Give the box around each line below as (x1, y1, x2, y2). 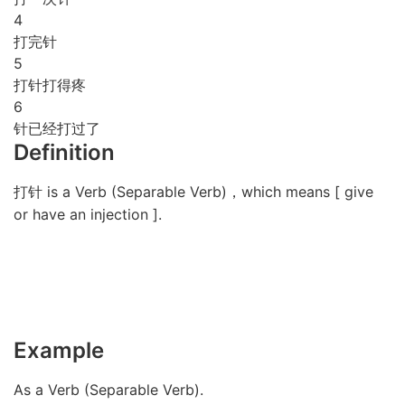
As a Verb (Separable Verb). (14, 381, 203, 399)
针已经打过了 (14, 119, 100, 137)
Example (14, 337, 104, 363)
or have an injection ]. (14, 205, 162, 223)
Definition (14, 139, 115, 165)
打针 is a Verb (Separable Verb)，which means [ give (14, 183, 373, 201)
